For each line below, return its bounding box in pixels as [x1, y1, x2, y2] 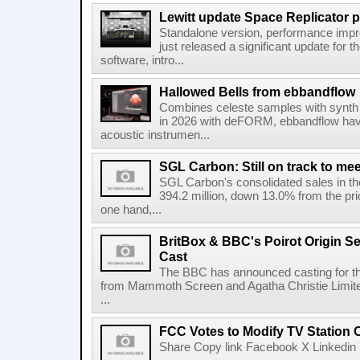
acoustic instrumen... [100, 129, 210, 141]
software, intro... [100, 54, 184, 67]
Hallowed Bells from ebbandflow [159, 84, 355, 99]
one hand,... [100, 203, 162, 216]
